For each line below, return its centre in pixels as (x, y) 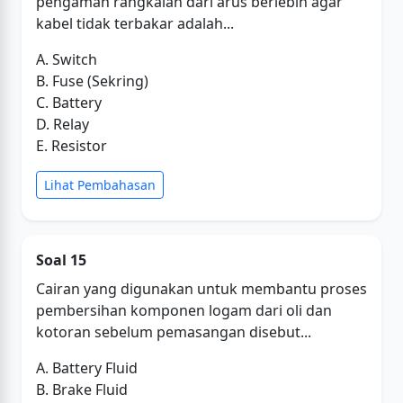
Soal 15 (61, 260)
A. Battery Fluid (87, 368)
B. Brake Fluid (82, 390)
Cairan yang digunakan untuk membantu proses (201, 289)
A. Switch (67, 59)
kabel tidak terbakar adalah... (135, 23)
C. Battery (69, 103)
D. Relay (63, 124)
